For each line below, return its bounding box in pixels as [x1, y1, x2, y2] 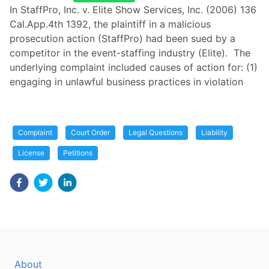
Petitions [63, 148, 92, 157]
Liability [201, 128, 228, 137]
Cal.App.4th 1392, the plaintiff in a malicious [10, 18, 211, 30]
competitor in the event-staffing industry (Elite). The [10, 47, 250, 59]
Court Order [71, 128, 110, 137]
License [18, 148, 44, 157]
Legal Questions [128, 128, 183, 137]
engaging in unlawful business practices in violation [10, 76, 243, 88]
